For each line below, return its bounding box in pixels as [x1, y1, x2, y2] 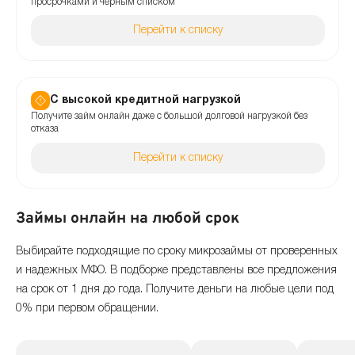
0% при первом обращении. [16, 303, 158, 315]
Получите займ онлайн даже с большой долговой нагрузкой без [30, 112, 307, 121]
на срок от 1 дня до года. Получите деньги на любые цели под [16, 284, 334, 296]
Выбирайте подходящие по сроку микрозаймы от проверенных [16, 246, 338, 258]
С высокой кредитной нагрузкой [49, 95, 241, 106]
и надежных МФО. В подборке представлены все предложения [16, 265, 337, 277]
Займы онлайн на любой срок [16, 208, 239, 228]
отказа [30, 124, 59, 134]
